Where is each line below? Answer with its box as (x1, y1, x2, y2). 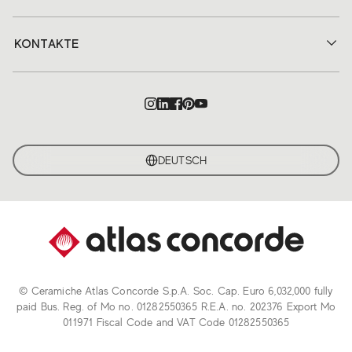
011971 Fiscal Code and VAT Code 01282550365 (62, 316, 290, 329)
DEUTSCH (157, 154, 207, 167)
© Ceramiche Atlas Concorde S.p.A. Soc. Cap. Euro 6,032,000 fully (19, 284, 333, 298)
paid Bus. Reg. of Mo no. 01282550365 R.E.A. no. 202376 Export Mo (16, 300, 336, 313)
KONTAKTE (14, 37, 79, 52)
